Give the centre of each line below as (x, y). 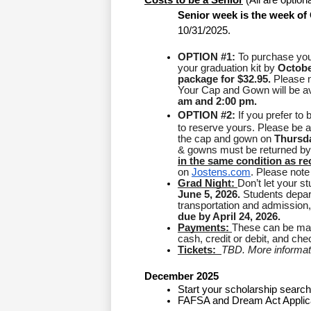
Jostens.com (221, 173)
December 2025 (182, 277)
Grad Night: (208, 184)
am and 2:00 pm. (217, 102)
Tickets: (200, 250)
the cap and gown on (226, 139)
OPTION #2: (208, 116)
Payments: (205, 228)
